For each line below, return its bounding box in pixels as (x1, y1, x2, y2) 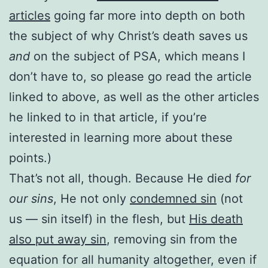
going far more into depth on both (50, 8, 245, 23)
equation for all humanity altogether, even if (9, 252, 257, 267)
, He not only (53, 191, 130, 206)
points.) (9, 150, 51, 165)
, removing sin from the (106, 232, 237, 246)
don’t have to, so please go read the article (9, 69, 252, 84)
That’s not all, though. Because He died (9, 170, 235, 185)
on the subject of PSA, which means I (30, 48, 245, 63)
